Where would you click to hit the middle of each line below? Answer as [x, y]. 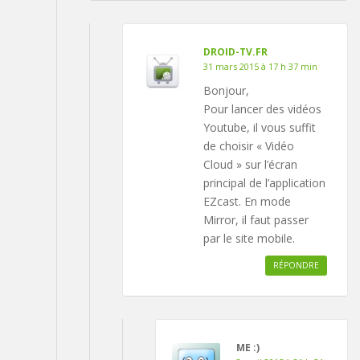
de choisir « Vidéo [249, 146]
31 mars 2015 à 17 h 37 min [260, 67]
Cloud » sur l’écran [250, 165]
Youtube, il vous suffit [260, 128]
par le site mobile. [249, 239]
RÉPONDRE [296, 266]
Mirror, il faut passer [256, 220]
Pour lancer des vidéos [262, 109]
